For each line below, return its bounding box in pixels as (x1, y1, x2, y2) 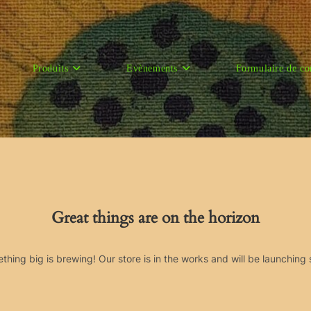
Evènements (126, 63, 178, 74)
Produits (32, 63, 69, 74)
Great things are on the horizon (51, 207, 260, 228)
